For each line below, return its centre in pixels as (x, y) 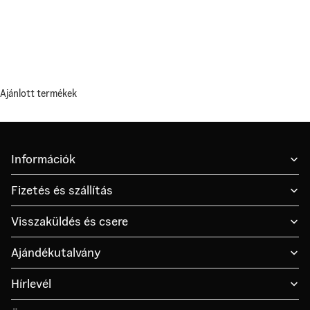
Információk (43, 159)
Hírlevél (31, 283)
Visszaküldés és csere (70, 221)
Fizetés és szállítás (62, 190)
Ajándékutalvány (56, 252)
